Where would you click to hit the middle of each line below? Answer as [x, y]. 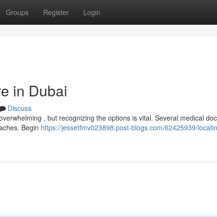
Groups [17, 12]
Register [56, 12]
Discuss [20, 108]
